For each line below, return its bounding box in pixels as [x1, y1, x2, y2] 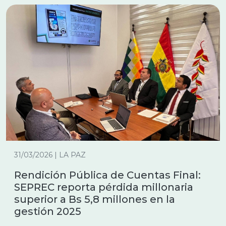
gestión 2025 [14, 205, 81, 217]
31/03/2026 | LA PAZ [14, 150, 86, 159]
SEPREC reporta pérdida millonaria [14, 181, 193, 193]
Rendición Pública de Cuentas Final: [14, 169, 201, 181]
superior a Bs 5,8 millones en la [14, 193, 175, 205]
